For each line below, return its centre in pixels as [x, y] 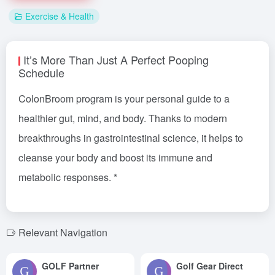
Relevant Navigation [63, 232]
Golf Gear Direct [210, 265]
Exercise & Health [60, 16]
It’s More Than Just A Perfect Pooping [116, 60]
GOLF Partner [70, 265]
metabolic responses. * [68, 177]
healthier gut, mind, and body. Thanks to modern [123, 118]
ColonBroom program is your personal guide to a [124, 99]
